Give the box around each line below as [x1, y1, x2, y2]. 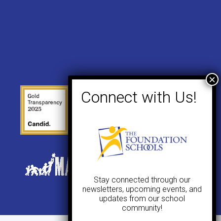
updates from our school [99, 194, 185, 203]
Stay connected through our [94, 175, 190, 184]
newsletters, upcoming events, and [82, 184, 202, 194]
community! [122, 203, 162, 213]
